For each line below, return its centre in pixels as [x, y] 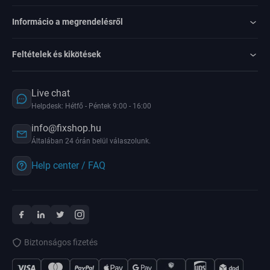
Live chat [51, 93]
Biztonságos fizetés [61, 242]
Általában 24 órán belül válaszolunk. [91, 141]
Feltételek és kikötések [56, 54]
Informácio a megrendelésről [67, 22]
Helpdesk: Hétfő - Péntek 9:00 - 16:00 [91, 106]
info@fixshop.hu [66, 128]
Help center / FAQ [68, 165]
